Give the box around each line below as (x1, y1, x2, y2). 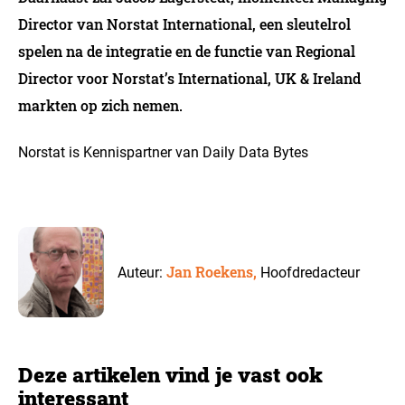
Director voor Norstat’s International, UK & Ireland (18, 69, 361, 88)
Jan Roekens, (166, 262, 261, 281)
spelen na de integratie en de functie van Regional (18, 42, 355, 61)
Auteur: (118, 264, 167, 281)
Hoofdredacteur (260, 264, 361, 281)
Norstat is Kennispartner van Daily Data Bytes (18, 144, 308, 161)
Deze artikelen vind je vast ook (18, 361, 323, 388)
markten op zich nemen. (18, 96, 183, 115)
